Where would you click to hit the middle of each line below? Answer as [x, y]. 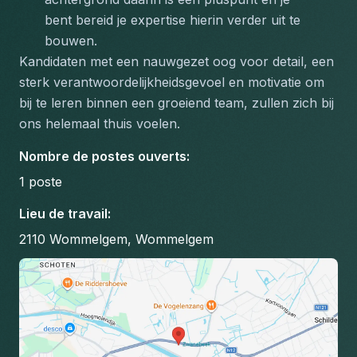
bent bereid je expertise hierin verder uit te [173, 20]
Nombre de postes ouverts [103, 156]
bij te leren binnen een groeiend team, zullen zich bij [177, 103]
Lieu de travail [63, 214]
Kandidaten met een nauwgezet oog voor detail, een [177, 61]
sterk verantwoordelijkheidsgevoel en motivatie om [172, 82]
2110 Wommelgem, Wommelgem [116, 239]
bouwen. [71, 41]
